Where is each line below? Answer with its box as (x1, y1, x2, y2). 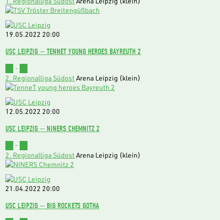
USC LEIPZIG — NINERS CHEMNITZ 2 (5, 123, 100, 133)
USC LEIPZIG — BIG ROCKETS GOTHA (5, 200, 99, 210)
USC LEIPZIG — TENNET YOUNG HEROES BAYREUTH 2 (5, 46, 141, 56)
